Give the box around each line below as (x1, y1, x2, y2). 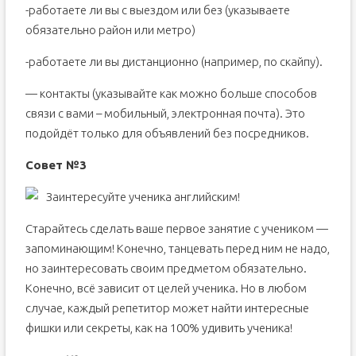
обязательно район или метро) (25, 23, 195, 37)
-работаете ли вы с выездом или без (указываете (25, 3, 290, 17)
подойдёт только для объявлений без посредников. (25, 126, 309, 140)
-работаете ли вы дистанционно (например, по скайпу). (25, 55, 323, 68)
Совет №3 (25, 158, 87, 172)
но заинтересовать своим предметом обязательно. (25, 261, 307, 275)
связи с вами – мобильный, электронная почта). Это (25, 106, 305, 120)
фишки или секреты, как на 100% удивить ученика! (25, 321, 292, 335)
